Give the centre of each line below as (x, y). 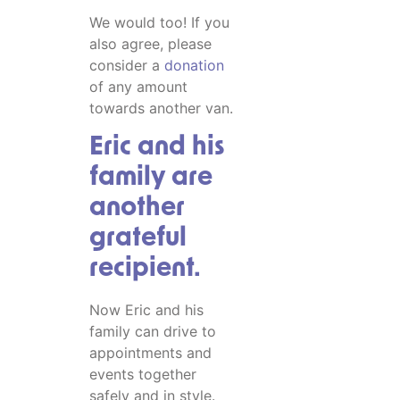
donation (194, 66)
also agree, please (150, 44)
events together (143, 375)
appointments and (150, 353)
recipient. (145, 270)
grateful (138, 239)
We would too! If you (159, 23)
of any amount (138, 87)
